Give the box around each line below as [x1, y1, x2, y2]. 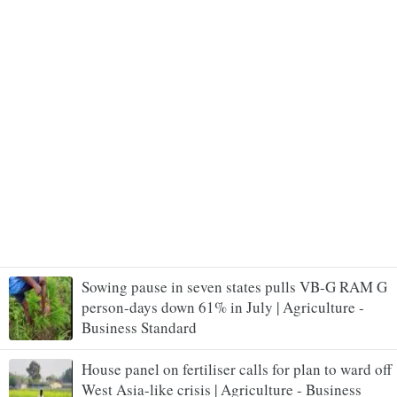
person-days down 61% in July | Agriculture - [82, 296, 364, 317]
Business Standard [82, 316, 197, 338]
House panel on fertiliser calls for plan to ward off [82, 358, 392, 379]
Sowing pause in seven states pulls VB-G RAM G [82, 276, 387, 297]
